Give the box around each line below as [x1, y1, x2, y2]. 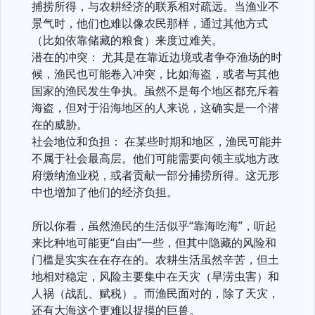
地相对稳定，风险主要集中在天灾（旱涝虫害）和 [32, 269, 279, 284]
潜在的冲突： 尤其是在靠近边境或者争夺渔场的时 [32, 49, 282, 65]
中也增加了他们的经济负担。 [32, 184, 178, 200]
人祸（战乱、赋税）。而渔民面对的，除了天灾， [32, 285, 279, 301]
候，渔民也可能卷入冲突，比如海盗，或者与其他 [32, 66, 279, 82]
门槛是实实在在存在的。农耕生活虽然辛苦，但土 [32, 252, 279, 267]
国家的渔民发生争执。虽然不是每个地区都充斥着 [32, 83, 279, 98]
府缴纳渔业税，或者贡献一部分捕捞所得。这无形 [32, 167, 279, 183]
